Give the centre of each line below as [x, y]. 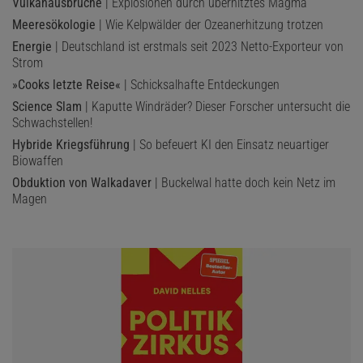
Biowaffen [38, 160]
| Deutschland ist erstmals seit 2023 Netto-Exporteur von [198, 46]
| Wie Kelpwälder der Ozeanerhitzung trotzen [209, 24]
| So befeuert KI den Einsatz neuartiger [229, 144]
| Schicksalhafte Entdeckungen [200, 84]
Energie [32, 46]
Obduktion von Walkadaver [82, 182]
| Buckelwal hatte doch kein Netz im [243, 182]
